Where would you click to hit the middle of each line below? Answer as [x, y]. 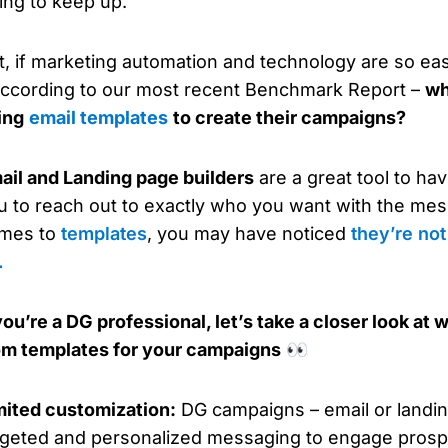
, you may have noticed [248, 233]
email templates [98, 117]
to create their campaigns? [289, 117]
